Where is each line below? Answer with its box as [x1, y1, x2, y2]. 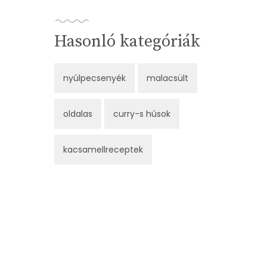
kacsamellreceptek [63, 144, 143, 156]
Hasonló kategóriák [54, 31, 200, 52]
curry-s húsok [113, 108, 170, 120]
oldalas [63, 108, 92, 120]
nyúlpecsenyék [63, 72, 126, 85]
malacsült [147, 72, 188, 85]
